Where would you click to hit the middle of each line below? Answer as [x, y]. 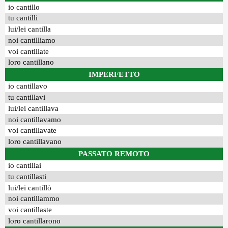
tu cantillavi [27, 97]
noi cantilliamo [32, 40]
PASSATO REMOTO [114, 153]
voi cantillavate [33, 131]
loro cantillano [31, 62]
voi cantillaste [30, 210]
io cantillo [24, 7]
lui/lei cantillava [34, 108]
